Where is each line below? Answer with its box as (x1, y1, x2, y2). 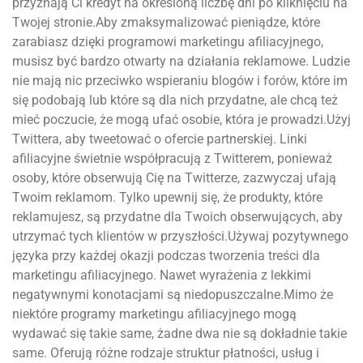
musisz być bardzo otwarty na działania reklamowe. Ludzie (12, 53, 350, 70)
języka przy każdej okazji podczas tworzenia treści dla (12, 248, 320, 264)
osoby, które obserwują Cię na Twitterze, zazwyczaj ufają (12, 170, 336, 186)
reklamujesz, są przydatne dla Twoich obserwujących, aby (12, 209, 343, 225)
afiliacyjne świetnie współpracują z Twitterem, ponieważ (12, 151, 332, 167)
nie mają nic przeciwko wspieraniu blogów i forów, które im (12, 73, 348, 89)
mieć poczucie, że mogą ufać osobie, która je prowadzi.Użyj (12, 112, 351, 128)
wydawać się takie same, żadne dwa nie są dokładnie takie (12, 326, 347, 342)
